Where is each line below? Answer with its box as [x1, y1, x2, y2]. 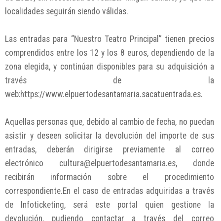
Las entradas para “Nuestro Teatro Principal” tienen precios [5, 34, 214, 44]
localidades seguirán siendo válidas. [5, 6, 128, 16]
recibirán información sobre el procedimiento [5, 172, 214, 182]
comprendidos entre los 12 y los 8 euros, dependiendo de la [5, 47, 214, 58]
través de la [5, 75, 214, 85]
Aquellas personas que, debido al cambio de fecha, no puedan [5, 116, 214, 127]
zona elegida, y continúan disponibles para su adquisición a [5, 61, 214, 72]
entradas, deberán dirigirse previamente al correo [5, 144, 214, 154]
